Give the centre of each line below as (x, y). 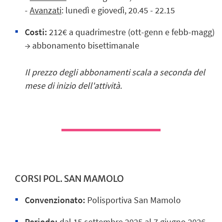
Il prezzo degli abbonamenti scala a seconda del (115, 72)
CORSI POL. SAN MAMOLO (69, 178)
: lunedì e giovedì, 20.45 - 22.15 (118, 10)
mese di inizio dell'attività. (73, 86)
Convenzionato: (55, 200)
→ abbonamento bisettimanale (82, 46)
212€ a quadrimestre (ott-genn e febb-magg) (132, 32)
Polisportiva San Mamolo (133, 200)
